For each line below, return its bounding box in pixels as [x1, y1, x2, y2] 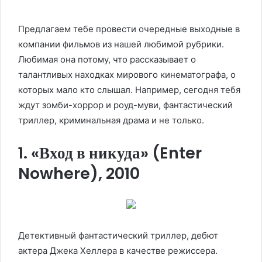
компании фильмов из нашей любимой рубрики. [18, 38, 224, 50]
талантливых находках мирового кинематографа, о [18, 68, 236, 80]
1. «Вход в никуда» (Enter [18, 142, 202, 164]
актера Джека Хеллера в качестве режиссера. [18, 244, 218, 256]
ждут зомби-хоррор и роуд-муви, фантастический [18, 99, 233, 111]
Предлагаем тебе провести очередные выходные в [18, 23, 240, 35]
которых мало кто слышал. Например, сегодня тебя [18, 84, 240, 95]
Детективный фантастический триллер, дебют [18, 229, 218, 241]
